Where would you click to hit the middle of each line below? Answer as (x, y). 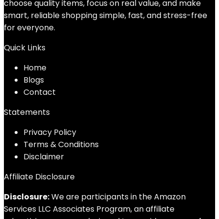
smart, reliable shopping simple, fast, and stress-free (106, 15)
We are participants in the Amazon (118, 197)
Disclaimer (44, 157)
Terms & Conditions (61, 144)
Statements (27, 112)
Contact (40, 92)
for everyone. (30, 28)
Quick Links (25, 48)
